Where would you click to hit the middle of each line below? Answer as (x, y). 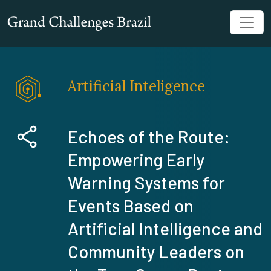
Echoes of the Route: (149, 137)
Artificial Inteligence (136, 86)
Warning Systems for (146, 183)
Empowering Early (136, 160)
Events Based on (131, 206)
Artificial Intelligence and (165, 229)
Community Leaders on (156, 252)
